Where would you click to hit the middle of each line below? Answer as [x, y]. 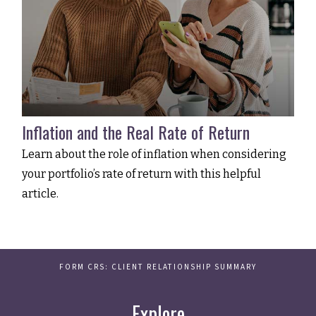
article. [41, 194]
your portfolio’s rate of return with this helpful [142, 174]
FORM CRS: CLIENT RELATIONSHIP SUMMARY [158, 267]
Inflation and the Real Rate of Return [136, 132]
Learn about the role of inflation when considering [154, 154]
